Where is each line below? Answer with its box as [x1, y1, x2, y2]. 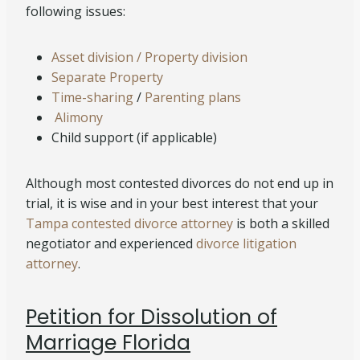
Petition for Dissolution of [26, 302, 277, 331]
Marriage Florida [26, 328, 190, 357]
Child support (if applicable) [51, 129, 217, 146]
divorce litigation [196, 235, 297, 252]
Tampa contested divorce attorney [26, 215, 233, 232]
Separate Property [51, 68, 163, 86]
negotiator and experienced [26, 235, 196, 252]
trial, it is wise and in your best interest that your [26, 194, 318, 212]
